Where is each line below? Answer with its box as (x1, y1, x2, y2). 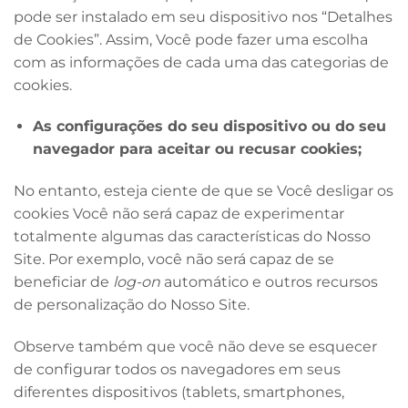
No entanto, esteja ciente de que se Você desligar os (14, 182, 393, 200)
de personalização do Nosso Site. (14, 296, 250, 314)
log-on (113, 273, 160, 291)
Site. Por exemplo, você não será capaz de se (14, 250, 334, 269)
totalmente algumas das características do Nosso (14, 228, 371, 246)
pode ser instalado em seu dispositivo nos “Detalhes (14, 7, 393, 25)
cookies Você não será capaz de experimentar (14, 205, 344, 223)
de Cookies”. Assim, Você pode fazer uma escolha (14, 30, 368, 48)
